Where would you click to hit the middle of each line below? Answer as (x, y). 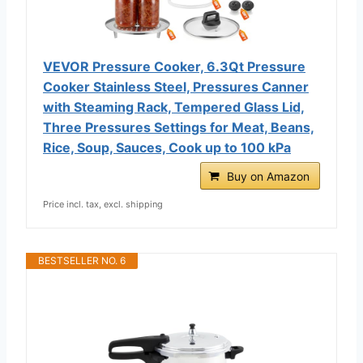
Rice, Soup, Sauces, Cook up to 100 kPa (167, 147)
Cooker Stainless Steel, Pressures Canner (176, 86)
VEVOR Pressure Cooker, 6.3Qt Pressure (174, 66)
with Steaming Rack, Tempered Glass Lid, (174, 107)
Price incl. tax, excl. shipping (103, 204)
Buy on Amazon (268, 176)
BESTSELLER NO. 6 (82, 260)
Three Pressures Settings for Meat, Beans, (179, 127)
